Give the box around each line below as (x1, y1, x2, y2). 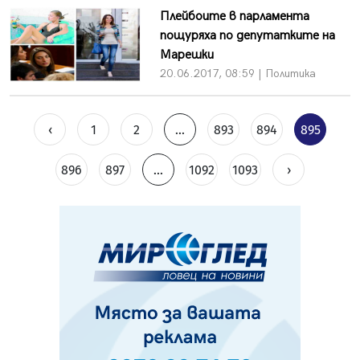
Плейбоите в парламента (159, 8, 309, 24)
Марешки (159, 47, 214, 63)
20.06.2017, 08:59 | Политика (159, 66, 316, 80)
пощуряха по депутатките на (159, 27, 335, 43)
